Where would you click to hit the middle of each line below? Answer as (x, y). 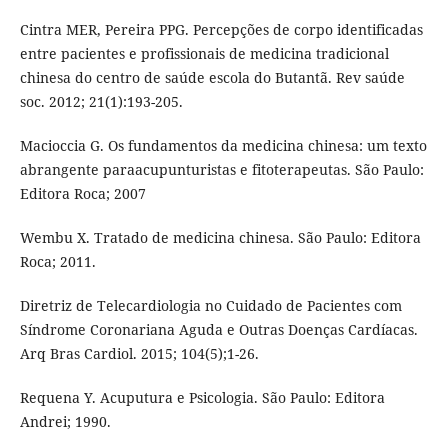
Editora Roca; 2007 (82, 194)
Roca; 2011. (57, 262)
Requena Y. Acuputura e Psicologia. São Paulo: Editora (202, 398)
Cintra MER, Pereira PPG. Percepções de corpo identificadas (221, 30)
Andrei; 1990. (65, 422)
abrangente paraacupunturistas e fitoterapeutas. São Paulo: (221, 170)
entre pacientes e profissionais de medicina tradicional (204, 54)
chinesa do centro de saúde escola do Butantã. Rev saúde (212, 78)
